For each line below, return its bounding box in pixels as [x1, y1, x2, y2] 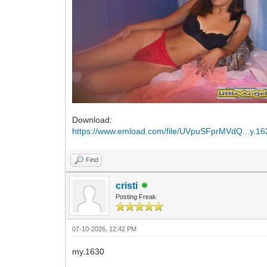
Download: [72, 114, 113, 125]
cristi [116, 180, 138, 191]
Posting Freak [116, 193, 157, 200]
